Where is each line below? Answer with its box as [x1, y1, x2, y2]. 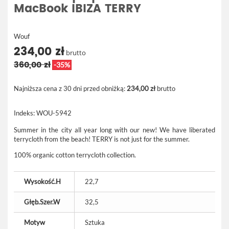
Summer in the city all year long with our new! [14, 126, 159, 134]
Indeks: [14, 109, 35, 117]
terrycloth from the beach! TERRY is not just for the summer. [14, 135, 190, 143]
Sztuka [85, 218, 105, 226]
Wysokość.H [24, 177, 61, 186]
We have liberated [159, 126, 216, 134]
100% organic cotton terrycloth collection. [14, 151, 136, 159]
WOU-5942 [36, 109, 72, 117]
